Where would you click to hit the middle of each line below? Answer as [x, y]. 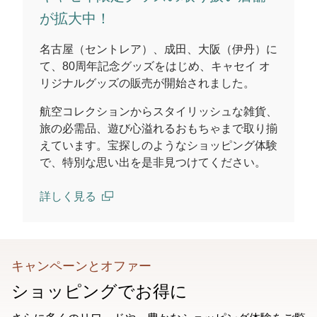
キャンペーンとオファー [81, 266]
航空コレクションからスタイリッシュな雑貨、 [158, 111]
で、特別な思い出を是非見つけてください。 [153, 162]
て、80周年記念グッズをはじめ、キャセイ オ [155, 66]
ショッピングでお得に [99, 291]
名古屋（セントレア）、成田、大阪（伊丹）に [158, 49]
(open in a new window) [99, 213]
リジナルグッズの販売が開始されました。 [147, 83]
